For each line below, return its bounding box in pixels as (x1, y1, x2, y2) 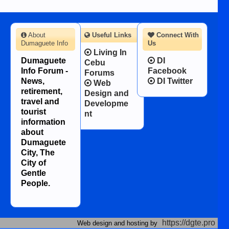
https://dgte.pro (162, 218, 215, 227)
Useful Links (89, 31, 131, 39)
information (21, 117, 65, 126)
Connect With (154, 31, 199, 39)
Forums (84, 68, 114, 77)
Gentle (21, 168, 46, 177)
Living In (91, 48, 127, 57)
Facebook (147, 66, 187, 75)
